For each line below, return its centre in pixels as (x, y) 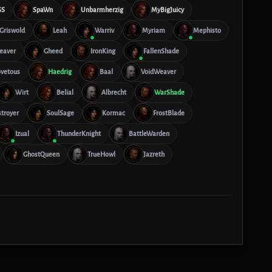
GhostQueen (41, 154)
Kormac (114, 113)
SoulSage (60, 113)
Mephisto (207, 30)
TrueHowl (101, 154)
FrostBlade (169, 113)
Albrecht (114, 92)
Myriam (154, 30)
